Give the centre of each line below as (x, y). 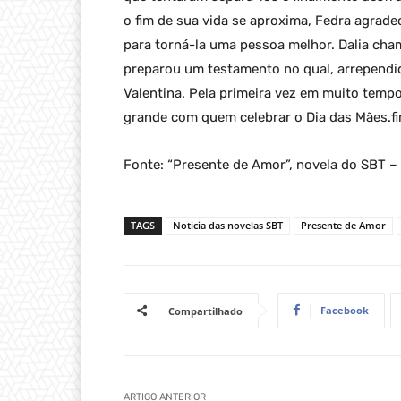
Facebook (345, 310)
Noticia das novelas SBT (228, 225)
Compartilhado (205, 311)
